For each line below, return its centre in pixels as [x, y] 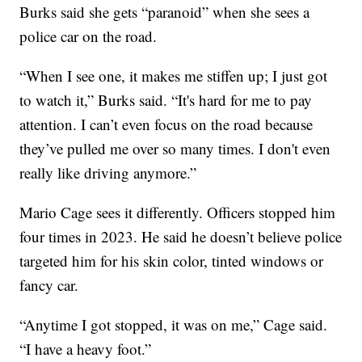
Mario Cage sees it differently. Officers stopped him [178, 213]
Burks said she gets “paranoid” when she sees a [165, 12]
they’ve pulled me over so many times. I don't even [175, 149]
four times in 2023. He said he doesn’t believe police [181, 237]
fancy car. [49, 285]
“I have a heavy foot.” [86, 349]
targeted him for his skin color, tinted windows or [172, 261]
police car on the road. [88, 36]
